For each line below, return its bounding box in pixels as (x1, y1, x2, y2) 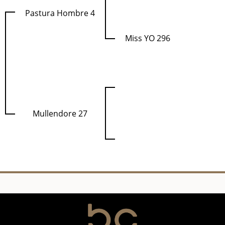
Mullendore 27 (33, 108, 87, 119)
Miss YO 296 (125, 33, 170, 44)
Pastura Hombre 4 (25, 8, 95, 19)
